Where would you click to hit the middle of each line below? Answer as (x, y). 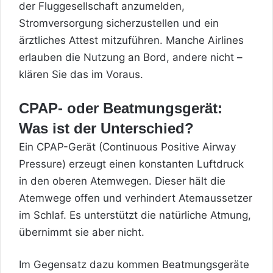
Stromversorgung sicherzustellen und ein (119, 23)
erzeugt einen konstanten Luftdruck (155, 164)
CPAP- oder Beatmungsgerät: (121, 108)
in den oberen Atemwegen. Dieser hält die (122, 181)
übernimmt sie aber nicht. (82, 232)
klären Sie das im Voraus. (81, 74)
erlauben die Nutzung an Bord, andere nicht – (131, 57)
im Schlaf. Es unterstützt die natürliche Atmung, (135, 215)
